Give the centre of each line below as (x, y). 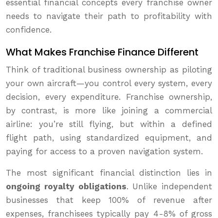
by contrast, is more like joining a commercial (109, 111)
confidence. (29, 30)
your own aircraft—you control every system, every (109, 83)
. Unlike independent (169, 187)
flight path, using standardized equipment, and (109, 138)
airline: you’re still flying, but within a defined (109, 124)
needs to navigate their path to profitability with (109, 16)
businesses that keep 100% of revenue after (109, 200)
